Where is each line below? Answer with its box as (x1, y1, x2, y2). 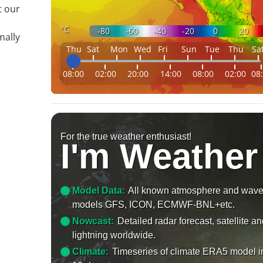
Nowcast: (72, 215, 114, 226)
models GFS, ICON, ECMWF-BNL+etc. (72, 199, 235, 210)
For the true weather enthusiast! (60, 131, 192, 141)
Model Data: (72, 185, 126, 195)
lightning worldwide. (72, 230, 156, 240)
